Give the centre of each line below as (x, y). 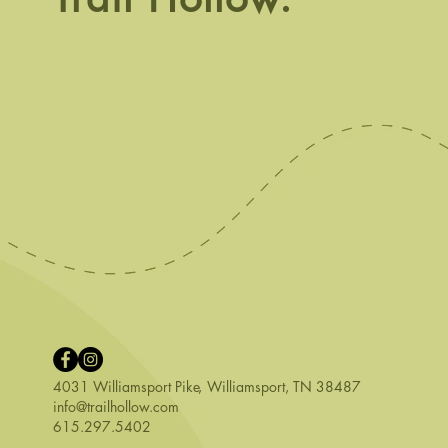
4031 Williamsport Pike (128, 387)
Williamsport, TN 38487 (284, 387)
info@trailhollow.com (116, 407)
